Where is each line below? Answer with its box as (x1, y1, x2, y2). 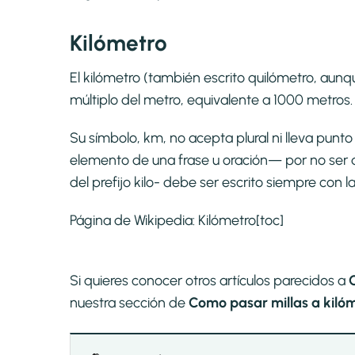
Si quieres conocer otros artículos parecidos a (70, 272, 349, 290)
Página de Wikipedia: (70, 212, 198, 230)
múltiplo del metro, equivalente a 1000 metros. (70, 91, 353, 109)
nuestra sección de (70, 294, 189, 312)
